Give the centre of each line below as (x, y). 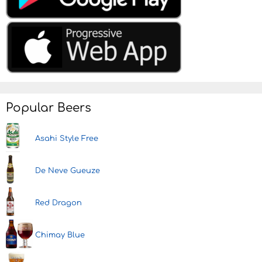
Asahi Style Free (67, 139)
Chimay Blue (60, 235)
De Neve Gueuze (68, 171)
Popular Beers (49, 108)
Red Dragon (58, 203)
